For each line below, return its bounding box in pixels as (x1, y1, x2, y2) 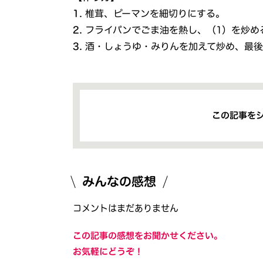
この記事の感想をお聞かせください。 (73, 231, 223, 240)
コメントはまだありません (73, 203, 179, 213)
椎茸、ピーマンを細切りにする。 (85, 8, 225, 18)
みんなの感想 (82, 175, 157, 188)
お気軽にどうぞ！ (73, 247, 144, 256)
